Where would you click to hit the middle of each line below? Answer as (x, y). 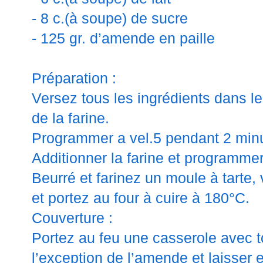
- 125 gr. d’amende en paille (123, 39)
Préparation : (74, 79)
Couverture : (72, 218)
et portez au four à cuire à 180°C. (141, 198)
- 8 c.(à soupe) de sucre (110, 19)
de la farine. (70, 119)
